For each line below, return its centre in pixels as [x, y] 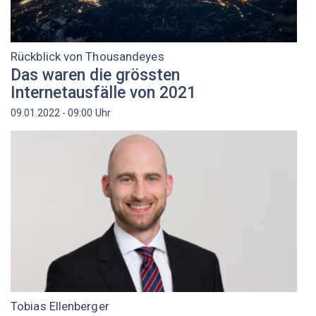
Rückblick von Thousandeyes [87, 57]
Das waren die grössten [95, 75]
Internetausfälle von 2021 [103, 92]
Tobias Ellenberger [60, 306]
